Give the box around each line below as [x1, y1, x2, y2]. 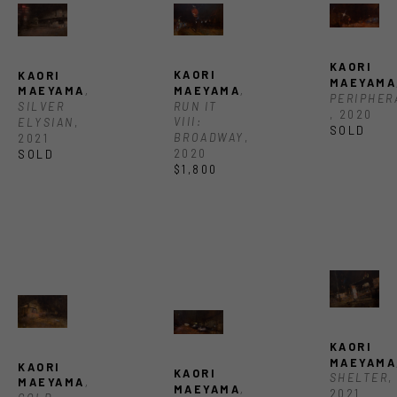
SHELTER [329, 370, 389, 385]
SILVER [18, 99, 65, 114]
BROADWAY [173, 130, 245, 144]
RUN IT [173, 98, 218, 113]
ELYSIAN [18, 114, 74, 129]
